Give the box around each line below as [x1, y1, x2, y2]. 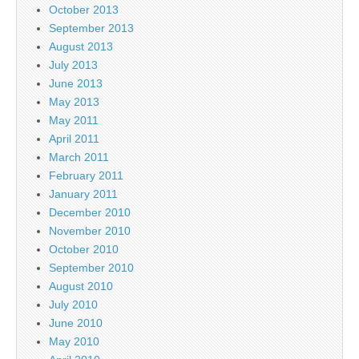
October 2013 [49, 3, 119, 17]
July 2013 [49, 58, 98, 72]
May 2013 [49, 95, 99, 109]
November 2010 [49, 224, 131, 238]
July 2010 [49, 298, 98, 312]
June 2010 [49, 317, 103, 330]
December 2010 [49, 206, 131, 220]
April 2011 [49, 132, 99, 146]
